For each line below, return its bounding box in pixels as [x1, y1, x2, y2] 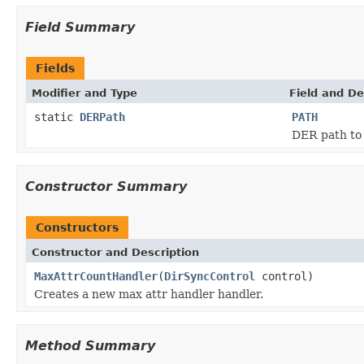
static [34, 110, 80, 123]
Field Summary [25, 19, 135, 35]
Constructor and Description [32, 245, 199, 258]
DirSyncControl [164, 269, 255, 283]
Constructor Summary [25, 178, 187, 194]
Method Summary [25, 337, 155, 353]
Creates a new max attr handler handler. [34, 287, 263, 301]
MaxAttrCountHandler [34, 269, 158, 283]
